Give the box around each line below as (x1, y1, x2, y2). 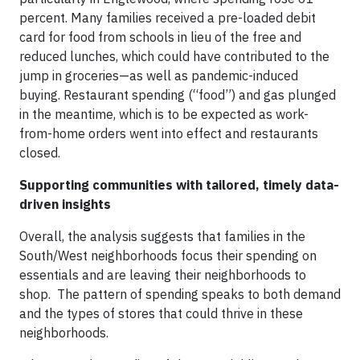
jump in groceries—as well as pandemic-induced (19, 67, 298, 84)
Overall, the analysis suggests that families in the (19, 228, 305, 244)
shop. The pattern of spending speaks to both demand (19, 286, 341, 302)
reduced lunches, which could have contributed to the (19, 48, 329, 64)
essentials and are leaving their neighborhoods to (19, 267, 306, 283)
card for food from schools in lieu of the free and (19, 29, 301, 45)
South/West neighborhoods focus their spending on (19, 247, 317, 264)
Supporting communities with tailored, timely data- (19, 177, 339, 193)
